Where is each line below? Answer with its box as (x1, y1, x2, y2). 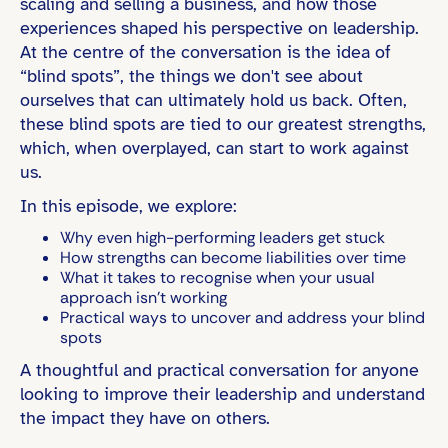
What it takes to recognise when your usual (60, 267, 375, 288)
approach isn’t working (60, 287, 227, 308)
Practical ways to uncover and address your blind (60, 307, 425, 328)
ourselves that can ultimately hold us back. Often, (20, 89, 407, 111)
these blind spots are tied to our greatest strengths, (20, 113, 426, 135)
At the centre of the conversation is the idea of (20, 41, 391, 63)
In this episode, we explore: (20, 195, 237, 217)
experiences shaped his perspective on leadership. (20, 17, 419, 39)
